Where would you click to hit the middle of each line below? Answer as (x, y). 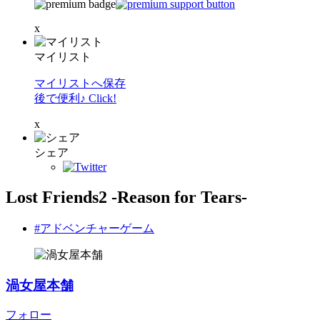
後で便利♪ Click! (75, 98)
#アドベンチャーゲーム (94, 228)
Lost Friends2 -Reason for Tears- (126, 197)
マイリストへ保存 (80, 83)
